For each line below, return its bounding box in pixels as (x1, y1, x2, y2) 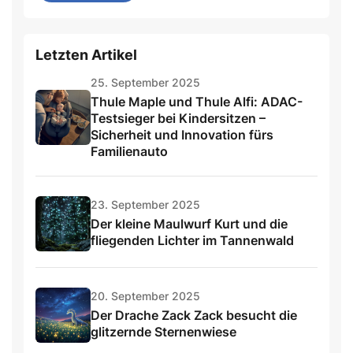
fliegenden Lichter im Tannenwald (91, 232, 294, 249)
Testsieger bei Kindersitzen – (91, 110, 266, 126)
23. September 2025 (91, 198, 200, 212)
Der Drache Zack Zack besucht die (91, 307, 297, 324)
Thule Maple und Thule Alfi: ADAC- (91, 93, 303, 110)
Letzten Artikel (35, 46, 137, 63)
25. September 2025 (91, 75, 200, 89)
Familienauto (91, 143, 168, 159)
